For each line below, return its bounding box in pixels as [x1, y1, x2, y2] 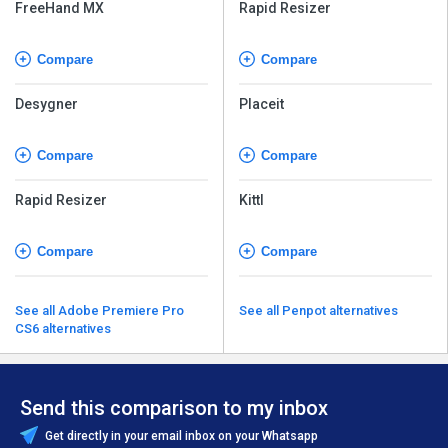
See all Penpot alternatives [282, 302, 398, 318]
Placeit [239, 95, 284, 112]
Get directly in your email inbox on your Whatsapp [42, 428, 318, 443]
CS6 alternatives [15, 320, 111, 336]
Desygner [15, 95, 78, 112]
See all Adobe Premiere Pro [15, 302, 58, 318]
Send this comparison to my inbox [20, 395, 328, 420]
